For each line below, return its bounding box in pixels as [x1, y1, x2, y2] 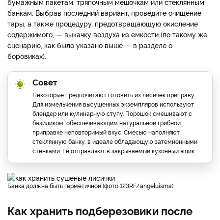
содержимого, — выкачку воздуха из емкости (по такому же [7, 29, 207, 39]
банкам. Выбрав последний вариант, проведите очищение [7, 7, 201, 17]
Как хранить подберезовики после [7, 202, 192, 218]
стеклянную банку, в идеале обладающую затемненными [32, 137, 197, 145]
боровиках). [7, 51, 46, 60]
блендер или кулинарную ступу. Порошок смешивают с [32, 109, 192, 117]
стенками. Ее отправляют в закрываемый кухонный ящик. [32, 146, 195, 155]
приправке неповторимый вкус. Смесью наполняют [32, 127, 180, 136]
